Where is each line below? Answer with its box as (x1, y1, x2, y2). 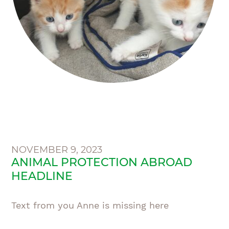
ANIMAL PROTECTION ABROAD (11, 155, 193, 169)
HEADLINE (11, 169, 73, 183)
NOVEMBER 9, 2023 (11, 144, 103, 155)
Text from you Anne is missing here (11, 200, 169, 211)
